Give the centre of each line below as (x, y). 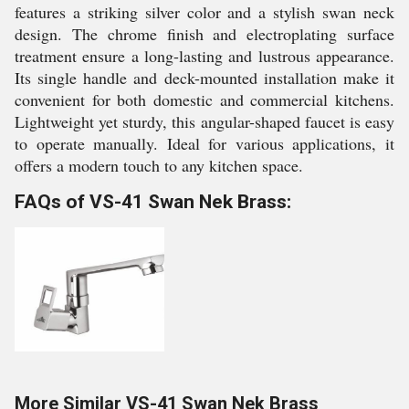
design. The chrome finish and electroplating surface (204, 34)
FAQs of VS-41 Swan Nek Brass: (153, 202)
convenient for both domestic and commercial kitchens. (204, 100)
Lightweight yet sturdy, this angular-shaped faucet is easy (204, 121)
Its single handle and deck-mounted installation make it (204, 78)
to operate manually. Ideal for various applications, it (204, 143)
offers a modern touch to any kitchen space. (159, 165)
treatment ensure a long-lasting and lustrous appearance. (204, 56)
